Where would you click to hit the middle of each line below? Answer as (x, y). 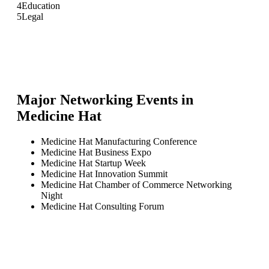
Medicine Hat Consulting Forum (102, 206)
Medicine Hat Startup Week (93, 163)
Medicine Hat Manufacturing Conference (119, 141)
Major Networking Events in (105, 99)
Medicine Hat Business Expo (96, 152)
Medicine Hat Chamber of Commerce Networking (136, 184)
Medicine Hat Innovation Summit (104, 174)
